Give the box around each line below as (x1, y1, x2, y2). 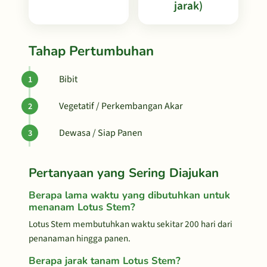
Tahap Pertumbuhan (29, 42, 154, 60)
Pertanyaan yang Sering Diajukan (29, 164, 219, 181)
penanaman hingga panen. (29, 232, 131, 245)
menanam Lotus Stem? (29, 200, 135, 214)
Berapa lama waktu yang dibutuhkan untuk (29, 188, 230, 202)
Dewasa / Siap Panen (59, 126, 142, 139)
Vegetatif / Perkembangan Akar (59, 100, 183, 113)
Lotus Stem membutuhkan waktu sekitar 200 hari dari (29, 218, 232, 231)
